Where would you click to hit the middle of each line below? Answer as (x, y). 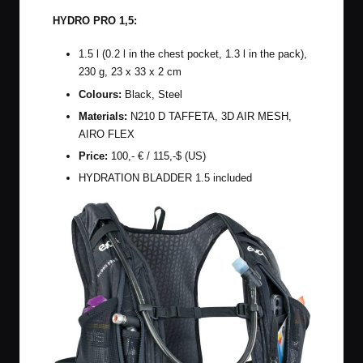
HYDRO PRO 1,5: (95, 21)
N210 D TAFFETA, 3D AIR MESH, (209, 116)
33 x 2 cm (158, 72)
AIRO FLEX (107, 134)
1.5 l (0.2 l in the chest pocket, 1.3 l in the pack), (193, 54)
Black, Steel (152, 94)
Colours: (100, 94)
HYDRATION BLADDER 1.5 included (165, 177)
